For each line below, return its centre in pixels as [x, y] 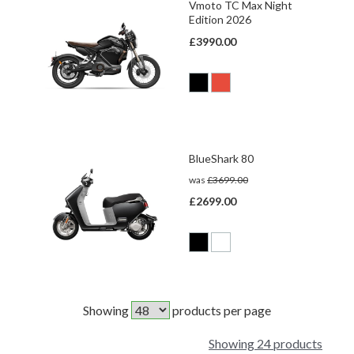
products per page [220, 310]
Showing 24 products [265, 343]
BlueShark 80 [221, 158]
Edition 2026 [220, 19]
